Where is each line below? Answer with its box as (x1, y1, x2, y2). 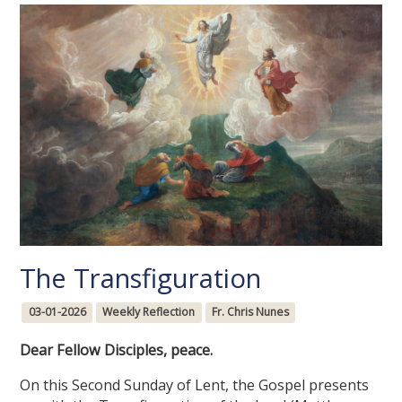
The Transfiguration (20, 259, 262, 296)
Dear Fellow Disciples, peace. (20, 339, 214, 360)
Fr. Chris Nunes (211, 304, 289, 320)
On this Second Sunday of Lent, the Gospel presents (20, 374, 370, 395)
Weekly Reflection (102, 304, 196, 320)
